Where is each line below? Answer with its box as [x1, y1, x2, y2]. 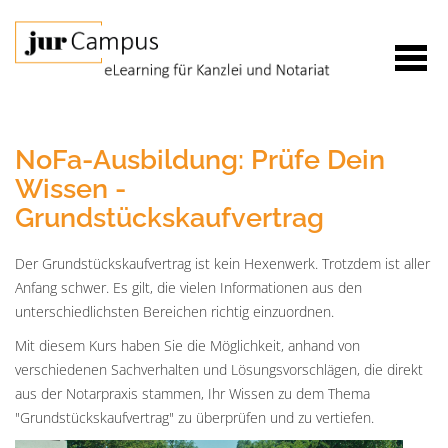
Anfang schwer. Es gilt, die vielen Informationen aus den [15, 278, 362, 297]
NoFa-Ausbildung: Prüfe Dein [15, 144, 385, 175]
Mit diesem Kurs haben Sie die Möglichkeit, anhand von [15, 336, 360, 355]
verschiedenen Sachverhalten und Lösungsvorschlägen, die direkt [15, 360, 423, 379]
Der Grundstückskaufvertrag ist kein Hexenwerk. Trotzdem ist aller [15, 254, 430, 273]
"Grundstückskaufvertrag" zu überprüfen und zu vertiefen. [15, 408, 374, 427]
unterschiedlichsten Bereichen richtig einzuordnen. [15, 302, 334, 321]
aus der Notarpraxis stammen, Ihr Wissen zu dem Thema [15, 384, 370, 403]
